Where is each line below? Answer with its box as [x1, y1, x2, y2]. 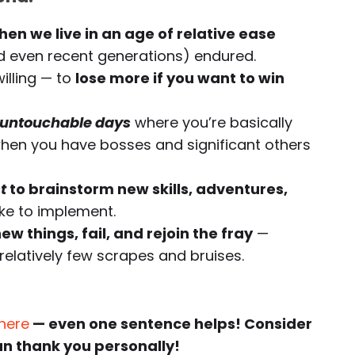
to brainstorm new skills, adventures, [6, 179, 288, 199]
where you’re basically [131, 113, 292, 132]
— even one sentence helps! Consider [29, 314, 312, 334]
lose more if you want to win [75, 68, 284, 88]
